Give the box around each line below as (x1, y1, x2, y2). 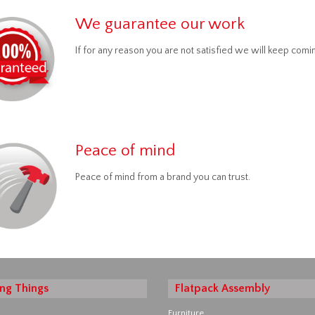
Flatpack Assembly (175, 282, 270, 295)
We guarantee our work (75, 15, 245, 33)
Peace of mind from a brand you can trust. (75, 172, 250, 183)
